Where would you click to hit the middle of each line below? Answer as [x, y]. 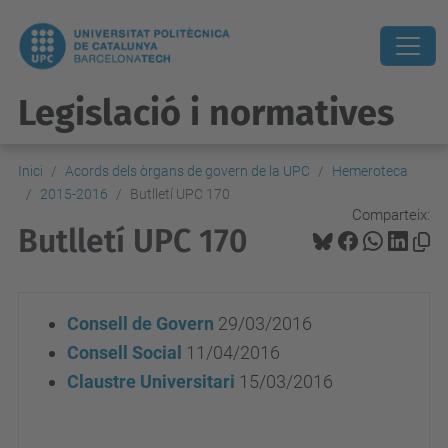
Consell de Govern [140, 323]
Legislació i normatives [206, 113]
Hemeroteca [370, 171]
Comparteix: [391, 214]
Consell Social [124, 352]
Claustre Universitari [151, 381]
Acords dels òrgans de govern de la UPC [187, 171]
